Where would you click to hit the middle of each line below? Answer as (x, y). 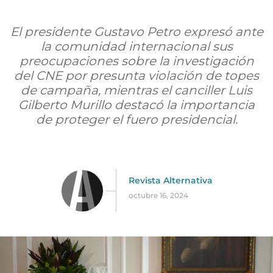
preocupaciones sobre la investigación (136, 61)
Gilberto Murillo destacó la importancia (136, 105)
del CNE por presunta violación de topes (136, 76)
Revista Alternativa (170, 180)
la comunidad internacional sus (136, 46)
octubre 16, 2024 (158, 195)
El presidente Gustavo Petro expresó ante (136, 32)
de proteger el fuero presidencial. (136, 119)
